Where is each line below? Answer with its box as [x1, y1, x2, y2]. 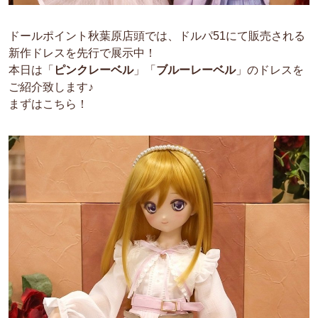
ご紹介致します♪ [9, 81, 94, 94]
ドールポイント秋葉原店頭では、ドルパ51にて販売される [9, 30, 305, 43]
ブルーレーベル [156, 64, 236, 77]
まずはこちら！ [9, 98, 88, 111]
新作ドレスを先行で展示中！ [9, 47, 156, 60]
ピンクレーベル [54, 64, 133, 77]
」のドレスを [236, 64, 304, 77]
